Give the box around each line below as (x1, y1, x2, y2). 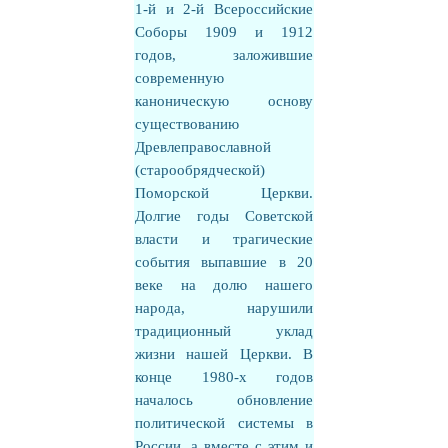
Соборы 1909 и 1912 (135, 24, 313, 40)
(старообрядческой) (135, 162, 265, 178)
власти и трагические (135, 231, 313, 247)
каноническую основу (135, 93, 313, 109)
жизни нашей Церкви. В (135, 346, 313, 362)
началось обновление (135, 392, 313, 408)
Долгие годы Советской (135, 208, 313, 224)
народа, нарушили (135, 300, 313, 316)
